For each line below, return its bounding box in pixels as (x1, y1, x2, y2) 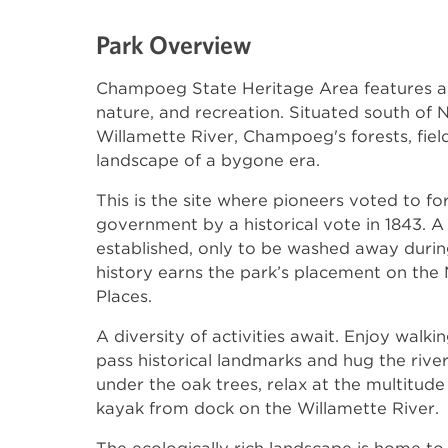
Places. (96, 286, 152, 306)
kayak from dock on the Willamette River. (96, 398, 439, 418)
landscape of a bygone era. (96, 150, 320, 170)
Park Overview (96, 30, 251, 59)
